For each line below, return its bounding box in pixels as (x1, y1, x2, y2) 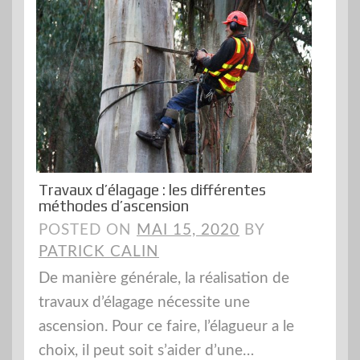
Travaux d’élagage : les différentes (39, 180, 266, 198)
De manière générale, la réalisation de (39, 270, 289, 286)
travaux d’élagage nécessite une (39, 294, 250, 310)
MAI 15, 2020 (137, 222, 239, 238)
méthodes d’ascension (39, 196, 189, 215)
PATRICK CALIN (39, 243, 159, 260)
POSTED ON (39, 222, 137, 238)
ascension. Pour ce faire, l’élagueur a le (39, 318, 294, 334)
